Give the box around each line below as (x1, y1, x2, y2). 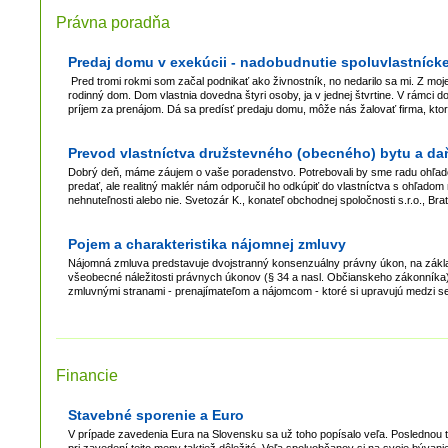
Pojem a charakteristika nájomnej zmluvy (68, 235, 346, 252)
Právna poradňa (56, 13, 170, 31)
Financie (56, 366, 118, 384)
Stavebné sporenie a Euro (68, 406, 244, 423)
